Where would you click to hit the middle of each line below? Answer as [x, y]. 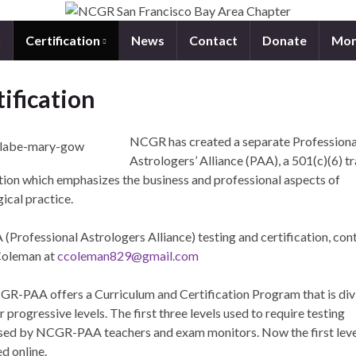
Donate [284, 40]
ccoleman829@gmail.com [128, 255]
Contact [213, 40]
